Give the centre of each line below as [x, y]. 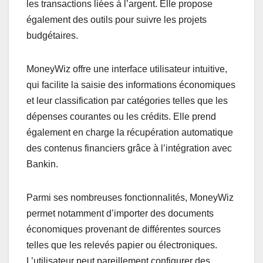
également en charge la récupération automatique [130, 133]
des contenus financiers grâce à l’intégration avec [129, 149]
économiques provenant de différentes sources [124, 230]
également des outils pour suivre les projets [117, 20]
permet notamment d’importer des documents [120, 214]
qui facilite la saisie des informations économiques [131, 85]
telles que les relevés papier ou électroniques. [122, 245]
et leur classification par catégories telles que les [127, 101]
